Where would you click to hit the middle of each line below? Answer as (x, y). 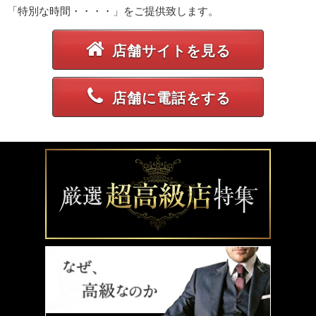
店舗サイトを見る (171, 50)
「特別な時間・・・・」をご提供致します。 (113, 10)
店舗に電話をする (171, 97)
